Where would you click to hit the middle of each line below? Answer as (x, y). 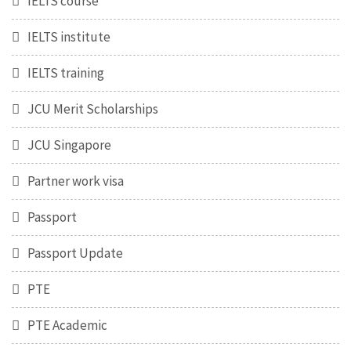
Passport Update (75, 253)
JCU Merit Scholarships (93, 109)
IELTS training (66, 73)
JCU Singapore (69, 145)
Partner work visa (76, 181)
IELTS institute (69, 37)
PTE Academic (67, 326)
